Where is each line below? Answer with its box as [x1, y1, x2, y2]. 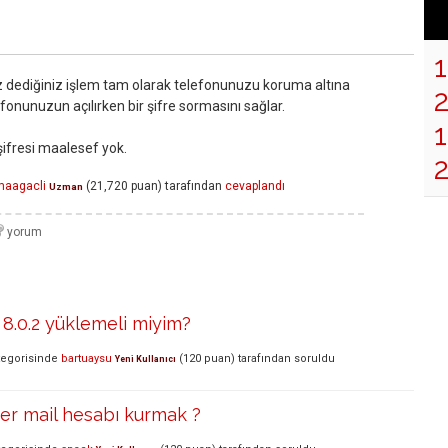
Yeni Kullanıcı [115, 353, 176, 364]
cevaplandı [225, 179, 285, 194]
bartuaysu [61, 351, 112, 365]
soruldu [294, 351, 335, 365]
